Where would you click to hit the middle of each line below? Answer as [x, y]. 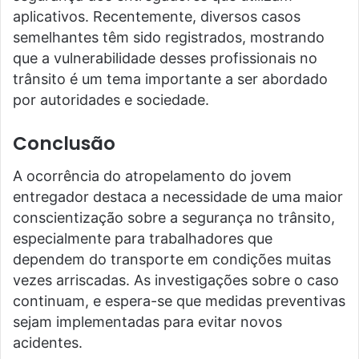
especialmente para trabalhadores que [143, 238]
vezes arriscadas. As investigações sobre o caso [176, 280]
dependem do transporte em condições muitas [172, 259]
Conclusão [64, 144]
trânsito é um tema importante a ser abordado [170, 79]
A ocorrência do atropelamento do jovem [152, 175]
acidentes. [48, 342]
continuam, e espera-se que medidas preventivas [179, 301]
